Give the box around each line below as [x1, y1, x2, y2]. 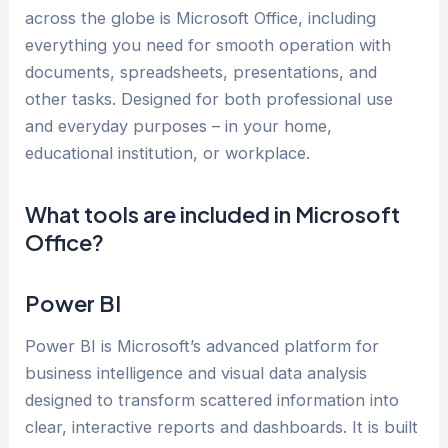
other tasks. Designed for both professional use [25, 89, 394, 110]
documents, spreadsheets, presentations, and [25, 62, 378, 83]
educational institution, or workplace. [25, 143, 311, 164]
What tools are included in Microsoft [25, 200, 401, 229]
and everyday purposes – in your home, [25, 116, 333, 137]
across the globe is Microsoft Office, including [25, 8, 377, 29]
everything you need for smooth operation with [25, 35, 392, 56]
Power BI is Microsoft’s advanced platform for [25, 336, 380, 357]
